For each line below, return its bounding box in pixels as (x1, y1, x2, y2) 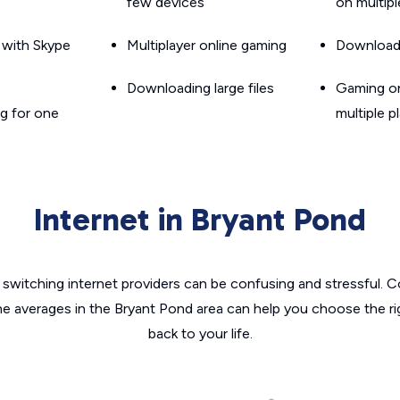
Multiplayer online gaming (127, 37, 287, 54)
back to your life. (147, 325, 253, 342)
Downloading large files (127, 79, 274, 96)
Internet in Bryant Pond (34, 200, 366, 238)
